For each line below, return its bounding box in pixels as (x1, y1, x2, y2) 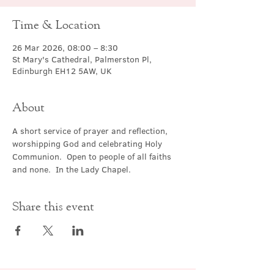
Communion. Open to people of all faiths (12, 150, 174, 163)
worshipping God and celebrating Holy (12, 138, 165, 150)
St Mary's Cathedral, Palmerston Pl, (12, 53, 152, 65)
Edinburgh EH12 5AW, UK (12, 65, 112, 77)
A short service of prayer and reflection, (12, 125, 170, 137)
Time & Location (12, 17, 100, 31)
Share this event (12, 199, 94, 213)
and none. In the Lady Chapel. (12, 163, 131, 176)
